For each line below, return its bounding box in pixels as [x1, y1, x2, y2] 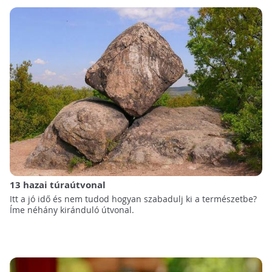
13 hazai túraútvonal [9, 178, 106, 191]
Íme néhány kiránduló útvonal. [9, 203, 134, 216]
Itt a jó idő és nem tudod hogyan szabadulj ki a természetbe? [9, 192, 257, 205]
